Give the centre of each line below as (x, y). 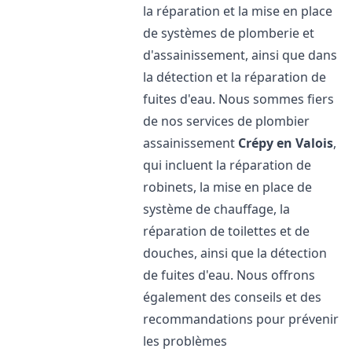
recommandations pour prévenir (241, 319)
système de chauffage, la (217, 209)
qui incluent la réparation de (227, 165)
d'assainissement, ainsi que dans (240, 55)
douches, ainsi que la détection (235, 253)
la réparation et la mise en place (238, 11)
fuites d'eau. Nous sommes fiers (239, 99)
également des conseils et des (233, 297)
